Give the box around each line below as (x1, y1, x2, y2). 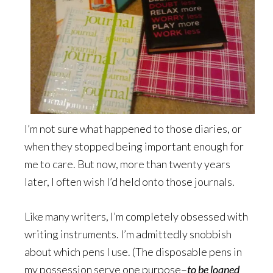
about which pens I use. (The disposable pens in (24, 244, 242, 258)
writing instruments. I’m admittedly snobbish (24, 227, 232, 241)
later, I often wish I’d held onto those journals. (24, 174, 235, 188)
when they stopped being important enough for (24, 139, 244, 153)
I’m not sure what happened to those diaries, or (24, 121, 242, 135)
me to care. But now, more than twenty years (24, 157, 230, 171)
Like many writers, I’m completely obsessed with (24, 209, 248, 223)
